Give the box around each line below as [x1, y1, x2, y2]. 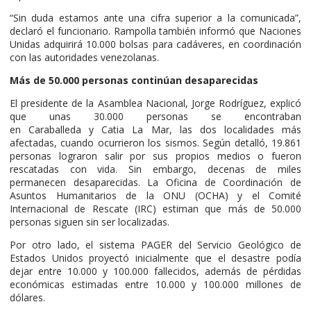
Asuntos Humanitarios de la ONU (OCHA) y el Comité [10, 188, 301, 202]
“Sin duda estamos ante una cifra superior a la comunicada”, [10, 10, 301, 24]
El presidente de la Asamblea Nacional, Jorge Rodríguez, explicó [10, 96, 301, 110]
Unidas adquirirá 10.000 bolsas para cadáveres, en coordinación [10, 37, 301, 51]
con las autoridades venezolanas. [10, 50, 159, 64]
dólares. [10, 290, 45, 304]
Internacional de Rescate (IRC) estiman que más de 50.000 [10, 201, 301, 215]
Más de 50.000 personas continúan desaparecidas [10, 73, 258, 87]
